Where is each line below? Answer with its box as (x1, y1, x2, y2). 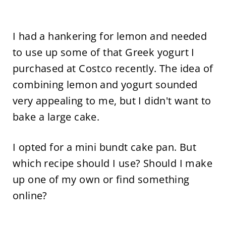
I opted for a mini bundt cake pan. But (12, 140, 197, 154)
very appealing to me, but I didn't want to (12, 93, 211, 107)
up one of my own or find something (12, 172, 190, 186)
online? (12, 188, 47, 202)
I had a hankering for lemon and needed (12, 29, 207, 43)
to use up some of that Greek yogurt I (12, 45, 195, 59)
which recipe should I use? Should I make (12, 156, 212, 170)
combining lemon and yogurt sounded (12, 77, 198, 91)
